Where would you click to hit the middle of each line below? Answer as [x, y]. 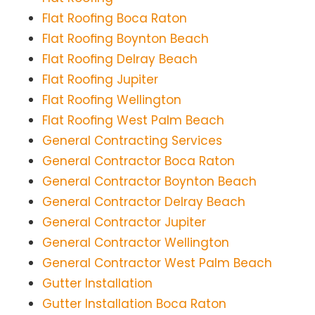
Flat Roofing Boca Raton [115, 19]
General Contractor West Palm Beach [157, 263]
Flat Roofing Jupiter [100, 80]
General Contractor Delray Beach [144, 202]
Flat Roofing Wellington [112, 100]
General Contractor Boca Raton [139, 161]
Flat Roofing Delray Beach [120, 59]
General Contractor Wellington [136, 243]
